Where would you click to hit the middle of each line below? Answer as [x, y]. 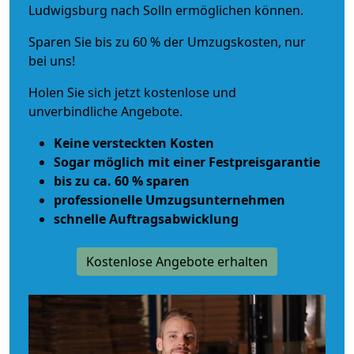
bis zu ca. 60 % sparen [122, 181]
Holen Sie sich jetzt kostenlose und [132, 92]
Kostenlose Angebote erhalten [177, 261]
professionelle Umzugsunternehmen [169, 200]
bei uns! [52, 60]
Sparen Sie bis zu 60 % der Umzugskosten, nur [167, 41]
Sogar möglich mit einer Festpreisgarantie [187, 162]
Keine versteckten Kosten [134, 143]
